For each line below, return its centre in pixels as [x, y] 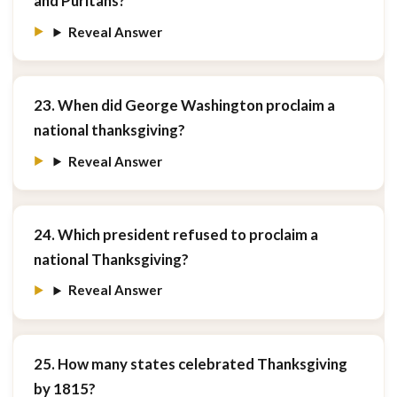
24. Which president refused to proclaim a [175, 234]
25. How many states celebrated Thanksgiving [190, 363]
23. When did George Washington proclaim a [184, 105]
